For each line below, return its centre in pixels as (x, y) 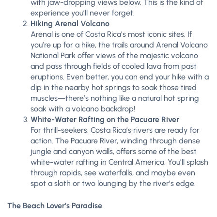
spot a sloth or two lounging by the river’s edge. (113, 183)
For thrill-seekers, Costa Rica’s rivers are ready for (115, 130)
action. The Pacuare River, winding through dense (115, 141)
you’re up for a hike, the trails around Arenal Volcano (119, 45)
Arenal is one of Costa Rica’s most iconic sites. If (111, 34)
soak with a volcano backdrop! (83, 109)
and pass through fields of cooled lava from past (114, 66)
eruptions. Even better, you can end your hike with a (120, 77)
